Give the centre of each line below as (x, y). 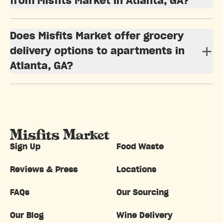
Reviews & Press (44, 170)
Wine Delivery (145, 216)
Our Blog (27, 216)
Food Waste (140, 147)
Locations (136, 170)
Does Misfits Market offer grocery (97, 37)
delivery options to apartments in (97, 52)
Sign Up (25, 147)
